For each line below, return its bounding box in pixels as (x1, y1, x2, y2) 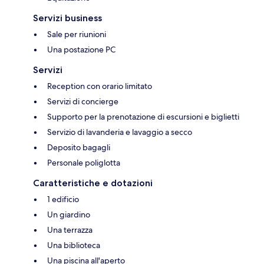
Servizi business (33, 12, 102, 24)
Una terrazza (47, 224, 93, 235)
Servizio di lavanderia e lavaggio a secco (47, 126, 192, 137)
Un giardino (47, 209, 90, 220)
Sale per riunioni (47, 28, 106, 39)
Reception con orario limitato (47, 80, 152, 91)
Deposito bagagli (47, 141, 110, 153)
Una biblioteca (47, 239, 100, 250)
